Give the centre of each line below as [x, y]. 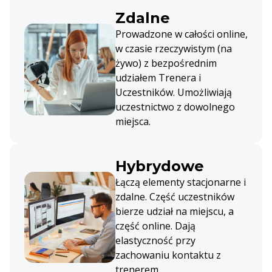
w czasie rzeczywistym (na [174, 49]
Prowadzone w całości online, [182, 34]
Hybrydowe [160, 166]
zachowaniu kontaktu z [168, 255]
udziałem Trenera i [158, 78]
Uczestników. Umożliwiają [174, 93]
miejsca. [133, 122]
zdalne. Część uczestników [175, 197]
